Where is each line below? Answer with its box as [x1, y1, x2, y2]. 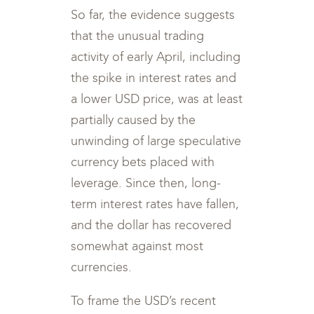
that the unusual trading [71, 28, 205, 43]
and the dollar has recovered [71, 217, 232, 233]
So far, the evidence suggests [71, 7, 235, 22]
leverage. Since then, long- [71, 175, 221, 191]
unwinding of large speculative [71, 133, 242, 149]
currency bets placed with [71, 154, 215, 170]
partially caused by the [71, 112, 196, 128]
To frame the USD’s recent [71, 293, 217, 308]
